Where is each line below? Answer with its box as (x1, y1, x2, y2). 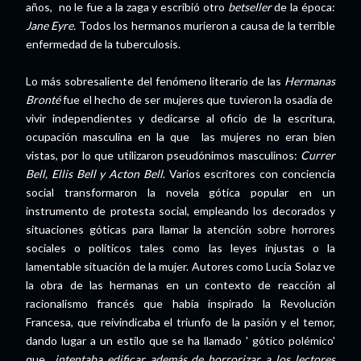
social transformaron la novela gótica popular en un (26, 185, 335, 199)
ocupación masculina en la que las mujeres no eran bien (26, 129, 335, 143)
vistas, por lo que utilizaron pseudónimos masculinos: (26, 147, 297, 162)
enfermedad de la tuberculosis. (26, 36, 180, 51)
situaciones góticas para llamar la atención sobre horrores (26, 222, 335, 236)
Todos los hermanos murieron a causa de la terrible (76, 18, 336, 32)
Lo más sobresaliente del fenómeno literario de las (26, 73, 284, 88)
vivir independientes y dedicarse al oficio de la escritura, (26, 110, 335, 125)
